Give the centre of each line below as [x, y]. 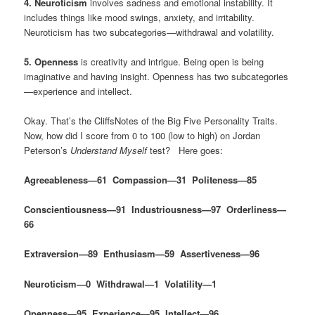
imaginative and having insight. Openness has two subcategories [156, 76]
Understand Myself [109, 150]
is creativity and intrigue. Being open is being [171, 61]
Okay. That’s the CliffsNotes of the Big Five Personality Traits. [151, 121]
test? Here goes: [185, 150]
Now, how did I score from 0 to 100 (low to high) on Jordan [142, 136]
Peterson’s [47, 150]
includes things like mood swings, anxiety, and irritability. [140, 17]
